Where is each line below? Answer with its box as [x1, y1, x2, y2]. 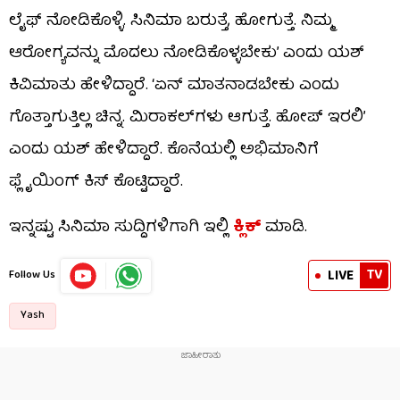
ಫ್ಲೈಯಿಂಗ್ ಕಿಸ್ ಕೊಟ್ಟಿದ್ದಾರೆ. [9, 168, 183, 196]
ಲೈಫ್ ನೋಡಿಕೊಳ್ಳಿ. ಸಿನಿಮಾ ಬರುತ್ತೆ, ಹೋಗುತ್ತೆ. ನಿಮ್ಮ [9, 7, 332, 36]
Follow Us [9, 265, 55, 285]
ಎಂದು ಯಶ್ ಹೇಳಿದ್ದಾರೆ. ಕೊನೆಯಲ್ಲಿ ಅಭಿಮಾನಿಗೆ [9, 136, 319, 164]
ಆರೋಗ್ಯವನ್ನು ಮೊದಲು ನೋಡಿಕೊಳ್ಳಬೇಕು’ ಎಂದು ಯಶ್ [9, 39, 364, 68]
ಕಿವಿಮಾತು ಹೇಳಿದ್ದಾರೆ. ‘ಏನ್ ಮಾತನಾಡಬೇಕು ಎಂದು [9, 71, 339, 100]
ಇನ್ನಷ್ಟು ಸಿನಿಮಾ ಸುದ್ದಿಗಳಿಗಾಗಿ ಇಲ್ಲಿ [9, 213, 233, 242]
